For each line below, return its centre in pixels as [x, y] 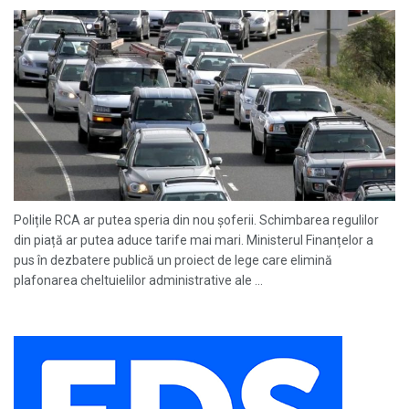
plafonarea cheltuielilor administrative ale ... [138, 280]
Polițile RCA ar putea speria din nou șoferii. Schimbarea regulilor [196, 220]
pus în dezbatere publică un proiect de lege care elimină [173, 260]
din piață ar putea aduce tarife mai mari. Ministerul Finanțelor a [194, 240]
